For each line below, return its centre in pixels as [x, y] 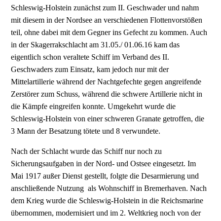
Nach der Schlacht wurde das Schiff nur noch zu [87, 151]
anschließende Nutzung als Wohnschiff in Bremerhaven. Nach [109, 188]
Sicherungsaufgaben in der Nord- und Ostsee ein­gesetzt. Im [104, 164]
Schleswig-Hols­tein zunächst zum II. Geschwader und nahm [105, 8]
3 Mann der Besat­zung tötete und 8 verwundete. [86, 131]
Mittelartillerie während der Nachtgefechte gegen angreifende [106, 82]
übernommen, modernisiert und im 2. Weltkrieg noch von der [106, 213]
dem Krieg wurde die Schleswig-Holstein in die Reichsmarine [107, 201]
